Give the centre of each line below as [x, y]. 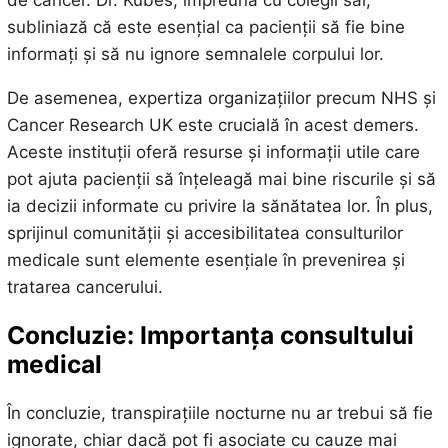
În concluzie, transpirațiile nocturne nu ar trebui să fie [219, 412]
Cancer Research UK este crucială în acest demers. [212, 124]
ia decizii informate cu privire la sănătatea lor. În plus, [219, 205]
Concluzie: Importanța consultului [210, 335]
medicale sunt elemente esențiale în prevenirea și [205, 259]
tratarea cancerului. [84, 286]
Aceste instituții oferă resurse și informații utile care [213, 151]
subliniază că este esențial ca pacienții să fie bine [205, 26]
